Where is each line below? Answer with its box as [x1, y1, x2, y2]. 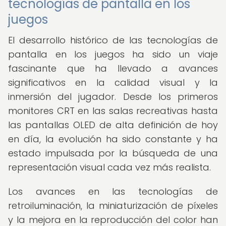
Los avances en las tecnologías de [8, 185, 218, 198]
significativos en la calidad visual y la [8, 76, 218, 89]
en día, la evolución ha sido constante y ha [8, 133, 218, 145]
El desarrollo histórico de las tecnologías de [8, 34, 218, 46]
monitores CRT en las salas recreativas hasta [8, 104, 218, 117]
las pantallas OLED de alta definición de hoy [8, 119, 218, 131]
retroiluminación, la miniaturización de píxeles [8, 199, 218, 212]
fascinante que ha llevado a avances [8, 62, 218, 75]
